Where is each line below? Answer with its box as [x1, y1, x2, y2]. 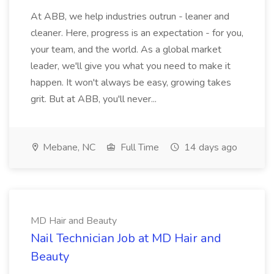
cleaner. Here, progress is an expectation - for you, [31, 26, 243, 40]
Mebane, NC [40, 141, 95, 154]
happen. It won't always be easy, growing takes [31, 76, 231, 89]
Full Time [118, 141, 159, 154]
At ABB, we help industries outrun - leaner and [31, 10, 229, 23]
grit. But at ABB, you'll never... [31, 92, 157, 106]
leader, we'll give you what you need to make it [31, 59, 231, 73]
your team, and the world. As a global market [31, 43, 221, 56]
